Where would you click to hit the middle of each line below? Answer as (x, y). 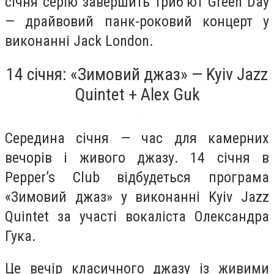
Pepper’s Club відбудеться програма (137, 177)
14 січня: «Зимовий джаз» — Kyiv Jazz (137, 74)
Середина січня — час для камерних (137, 138)
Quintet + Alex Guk (137, 94)
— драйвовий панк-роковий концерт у (137, 22)
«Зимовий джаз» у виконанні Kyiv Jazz (137, 197)
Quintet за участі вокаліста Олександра (137, 216)
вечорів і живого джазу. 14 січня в (137, 157)
